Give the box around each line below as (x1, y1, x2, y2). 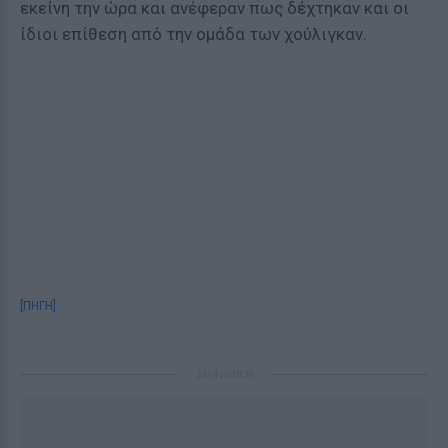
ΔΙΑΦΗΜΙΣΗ (195, 366, 253, 381)
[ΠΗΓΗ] (20, 298, 56, 313)
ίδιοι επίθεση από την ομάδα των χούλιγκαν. (20, 24, 367, 44)
